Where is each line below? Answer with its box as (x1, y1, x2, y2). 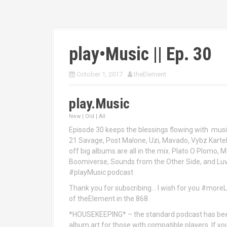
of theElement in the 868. (69, 195, 149, 203)
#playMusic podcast (69, 168, 133, 176)
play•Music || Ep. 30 (69, 44, 211, 65)
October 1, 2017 (77, 70, 123, 78)
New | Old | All (69, 113, 105, 120)
